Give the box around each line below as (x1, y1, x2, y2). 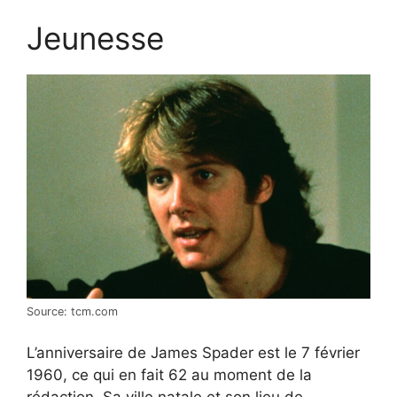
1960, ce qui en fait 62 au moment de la (27, 366, 312, 385)
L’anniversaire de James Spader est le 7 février (27, 344, 360, 362)
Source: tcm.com (27, 304, 118, 318)
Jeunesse (27, 19, 164, 57)
